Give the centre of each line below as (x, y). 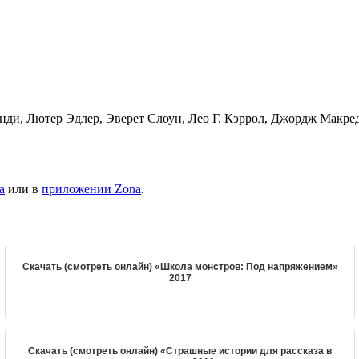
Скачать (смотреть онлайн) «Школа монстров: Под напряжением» (180, 266)
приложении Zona (91, 188)
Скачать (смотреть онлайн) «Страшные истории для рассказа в (180, 351)
